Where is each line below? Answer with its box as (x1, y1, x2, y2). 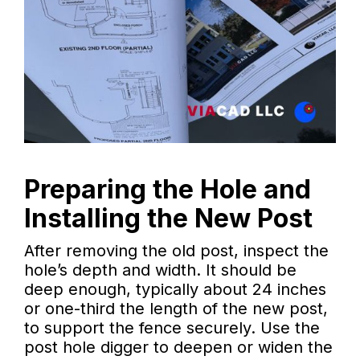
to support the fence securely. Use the (24, 318, 320, 338)
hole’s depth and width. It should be (24, 260, 297, 280)
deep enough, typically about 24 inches (24, 280, 326, 300)
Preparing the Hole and (24, 174, 311, 206)
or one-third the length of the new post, (24, 299, 328, 319)
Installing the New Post (24, 202, 313, 235)
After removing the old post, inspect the (24, 241, 329, 261)
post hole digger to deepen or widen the (24, 337, 333, 358)
